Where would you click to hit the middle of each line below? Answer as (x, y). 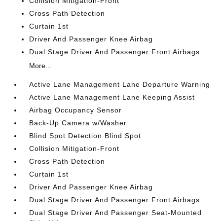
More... (40, 65)
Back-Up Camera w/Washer (78, 123)
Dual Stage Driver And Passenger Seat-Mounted (116, 212)
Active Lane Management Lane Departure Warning (120, 84)
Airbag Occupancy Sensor (76, 110)
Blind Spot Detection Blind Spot (85, 135)
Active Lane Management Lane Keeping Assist (112, 97)
